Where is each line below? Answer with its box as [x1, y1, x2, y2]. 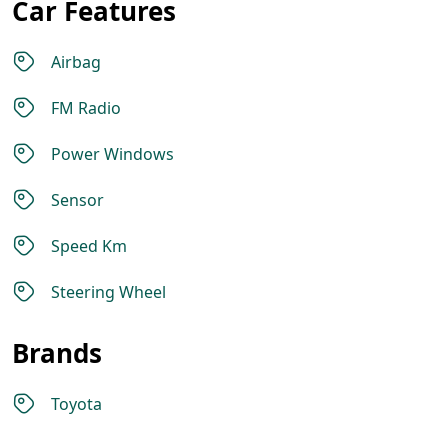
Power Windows [51, 143, 174, 165]
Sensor [51, 189, 104, 211]
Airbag [51, 51, 101, 73]
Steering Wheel [51, 281, 166, 303]
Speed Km [51, 235, 127, 257]
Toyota [51, 393, 102, 415]
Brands [12, 335, 102, 371]
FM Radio [51, 97, 121, 119]
